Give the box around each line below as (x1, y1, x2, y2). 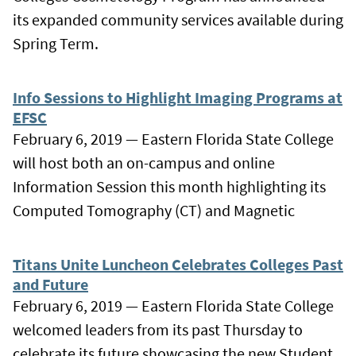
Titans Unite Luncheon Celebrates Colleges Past (13, 253, 343, 274)
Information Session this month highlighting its (13, 176, 326, 196)
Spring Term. (13, 33, 99, 53)
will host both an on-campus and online (13, 152, 275, 172)
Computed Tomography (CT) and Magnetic (13, 199, 295, 220)
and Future (13, 273, 88, 294)
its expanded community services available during (13, 9, 343, 29)
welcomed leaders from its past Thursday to (13, 319, 303, 339)
